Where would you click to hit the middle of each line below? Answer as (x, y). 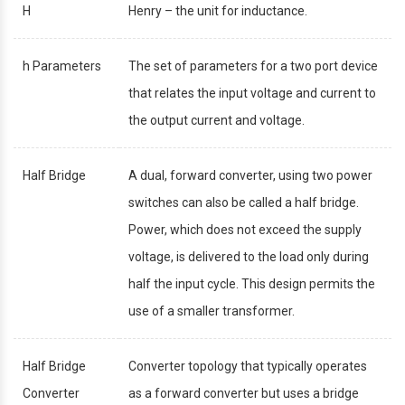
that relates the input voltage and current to (252, 93)
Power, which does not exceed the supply (245, 229)
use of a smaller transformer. (212, 311)
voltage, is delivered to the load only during (249, 256)
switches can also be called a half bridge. (244, 202)
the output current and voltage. (217, 120)
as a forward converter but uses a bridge (244, 393)
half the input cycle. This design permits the (252, 283)
